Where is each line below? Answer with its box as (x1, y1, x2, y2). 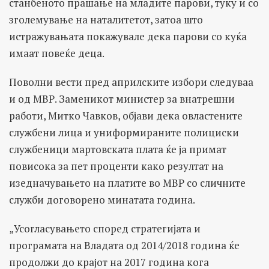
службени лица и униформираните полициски (9, 125, 239, 140)
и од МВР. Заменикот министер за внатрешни (9, 92, 235, 106)
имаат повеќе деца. (9, 46, 104, 61)
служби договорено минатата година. (9, 193, 195, 207)
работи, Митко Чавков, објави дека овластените (9, 109, 243, 123)
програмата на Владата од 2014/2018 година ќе (9, 238, 240, 253)
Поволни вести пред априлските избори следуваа (9, 75, 253, 89)
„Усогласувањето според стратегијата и (9, 222, 201, 236)
